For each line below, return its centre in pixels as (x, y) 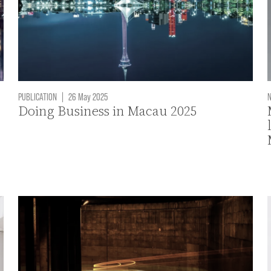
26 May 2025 (87, 96)
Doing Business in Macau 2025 (108, 111)
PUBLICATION (38, 96)
